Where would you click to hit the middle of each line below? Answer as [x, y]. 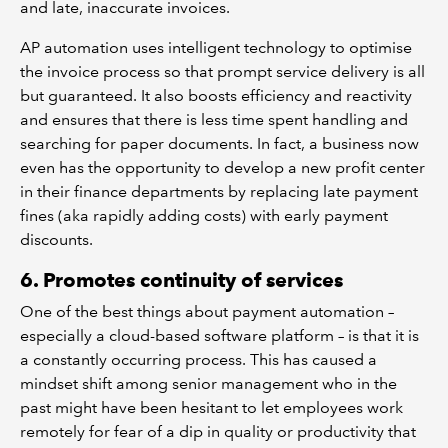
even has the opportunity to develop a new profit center [222, 167]
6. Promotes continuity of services [181, 279]
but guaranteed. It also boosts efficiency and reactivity [216, 95]
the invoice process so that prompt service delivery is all [222, 71]
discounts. [56, 239]
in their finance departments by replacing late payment [219, 191]
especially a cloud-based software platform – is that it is [219, 335]
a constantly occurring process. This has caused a [198, 359]
